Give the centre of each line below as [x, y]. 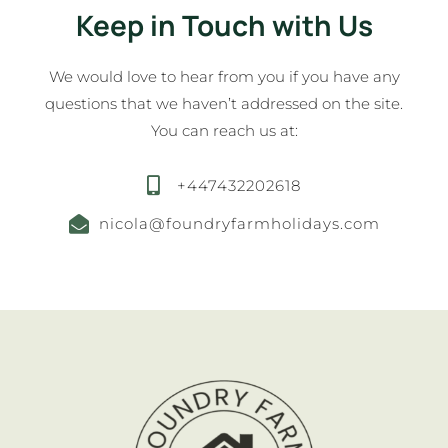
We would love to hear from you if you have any [224, 76]
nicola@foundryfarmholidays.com [239, 223]
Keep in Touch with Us [224, 25]
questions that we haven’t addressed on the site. [224, 103]
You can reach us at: [224, 130]
